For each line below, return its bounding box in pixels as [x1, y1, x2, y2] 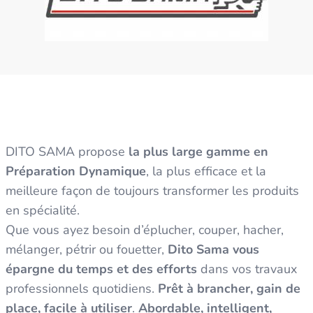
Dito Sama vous [168, 240, 259, 258]
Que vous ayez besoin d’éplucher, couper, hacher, [6, 221, 284, 238]
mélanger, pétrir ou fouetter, [6, 240, 168, 258]
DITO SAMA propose [6, 143, 129, 160]
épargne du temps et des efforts [6, 260, 197, 277]
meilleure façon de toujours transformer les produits [6, 182, 299, 199]
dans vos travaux [197, 260, 297, 277]
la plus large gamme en [129, 143, 268, 160]
